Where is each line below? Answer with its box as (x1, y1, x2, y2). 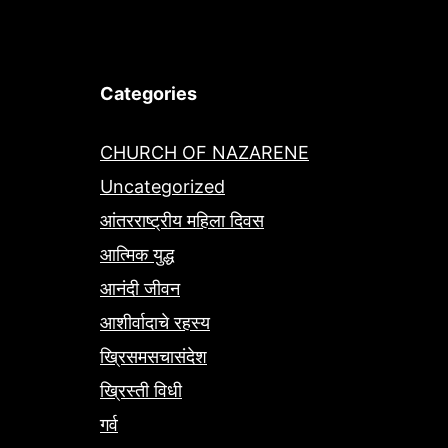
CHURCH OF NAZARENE (100, 142, 309, 164)
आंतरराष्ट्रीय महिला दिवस (100, 210, 264, 232)
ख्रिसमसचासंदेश (100, 346, 207, 368)
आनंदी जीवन (100, 278, 180, 300)
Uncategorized (100, 176, 225, 198)
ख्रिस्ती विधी (100, 380, 182, 402)
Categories (100, 83, 197, 105)
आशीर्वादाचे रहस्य (100, 312, 210, 334)
